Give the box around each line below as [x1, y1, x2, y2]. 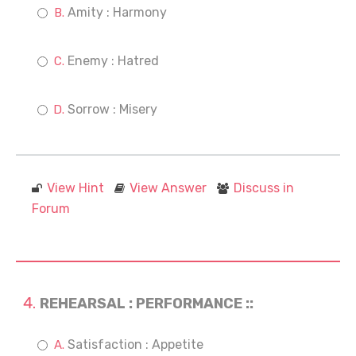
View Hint [47, 180, 104, 195]
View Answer [130, 180, 207, 195]
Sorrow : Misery [68, 102, 157, 117]
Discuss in [234, 180, 294, 195]
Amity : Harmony [68, 5, 167, 20]
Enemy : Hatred [68, 53, 159, 68]
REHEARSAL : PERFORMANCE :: [40, 295, 253, 312]
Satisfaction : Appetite [68, 337, 203, 352]
